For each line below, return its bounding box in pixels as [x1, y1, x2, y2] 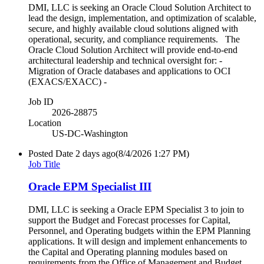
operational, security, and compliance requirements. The [28, 34, 240, 44]
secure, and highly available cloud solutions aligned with [28, 23, 238, 34]
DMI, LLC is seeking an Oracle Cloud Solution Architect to [28, 2, 251, 12]
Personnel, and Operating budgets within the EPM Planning [28, 226, 250, 236]
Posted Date [28, 148, 73, 159]
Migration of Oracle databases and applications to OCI [28, 65, 230, 76]
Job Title [28, 159, 60, 169]
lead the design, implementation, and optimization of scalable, [28, 12, 256, 23]
